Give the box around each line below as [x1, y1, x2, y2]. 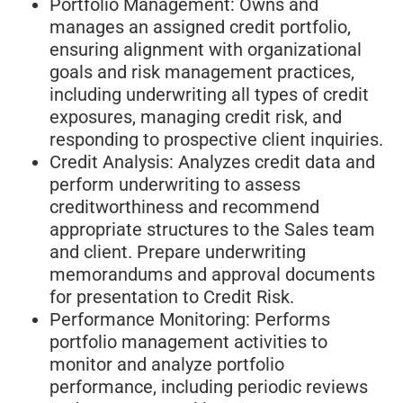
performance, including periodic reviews [49, 375, 368, 398]
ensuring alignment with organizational [49, 38, 362, 60]
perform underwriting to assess [49, 173, 300, 195]
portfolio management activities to [49, 330, 327, 353]
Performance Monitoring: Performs [49, 308, 330, 330]
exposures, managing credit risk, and [49, 105, 342, 128]
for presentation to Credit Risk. [49, 285, 294, 308]
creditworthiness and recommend [49, 195, 319, 218]
